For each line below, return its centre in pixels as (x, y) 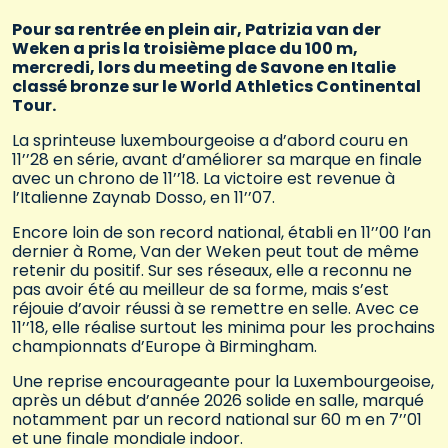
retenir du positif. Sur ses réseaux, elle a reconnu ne (212, 271)
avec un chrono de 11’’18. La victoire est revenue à (203, 179)
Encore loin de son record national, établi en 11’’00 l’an (221, 233)
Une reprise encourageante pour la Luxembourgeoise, (223, 382)
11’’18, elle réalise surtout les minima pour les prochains (223, 328)
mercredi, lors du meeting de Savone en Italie (204, 68)
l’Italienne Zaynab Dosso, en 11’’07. (143, 198)
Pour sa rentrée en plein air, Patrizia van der (196, 30)
